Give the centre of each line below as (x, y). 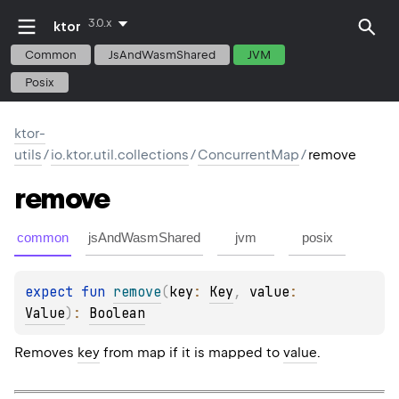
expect (53, 293)
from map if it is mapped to (191, 353)
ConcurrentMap (248, 155)
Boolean (117, 314)
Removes (46, 353)
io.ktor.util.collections (120, 155)
